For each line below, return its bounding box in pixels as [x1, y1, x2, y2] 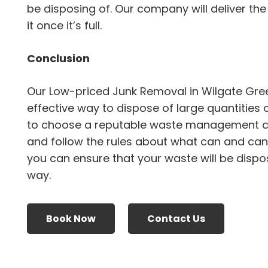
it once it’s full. [27, 18, 102, 33]
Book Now [46, 211, 96, 226]
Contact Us [147, 211, 205, 226]
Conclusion [27, 51, 90, 66]
